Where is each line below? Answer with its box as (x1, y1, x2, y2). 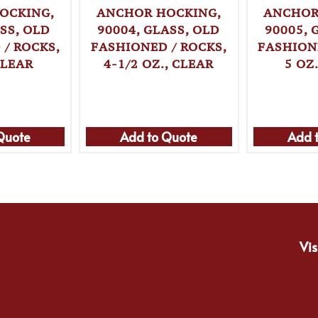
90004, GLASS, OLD (97, 22, 221, 38)
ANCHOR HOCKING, (96, 5, 221, 21)
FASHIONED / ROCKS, (90, 39, 227, 55)
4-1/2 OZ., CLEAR (104, 56, 214, 72)
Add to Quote (120, 127, 198, 146)
